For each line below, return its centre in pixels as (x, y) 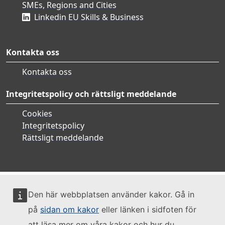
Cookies (37, 113)
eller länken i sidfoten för (148, 209)
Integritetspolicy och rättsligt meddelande (91, 94)
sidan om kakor (70, 209)
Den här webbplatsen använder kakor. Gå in (111, 194)
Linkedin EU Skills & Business (89, 17)
